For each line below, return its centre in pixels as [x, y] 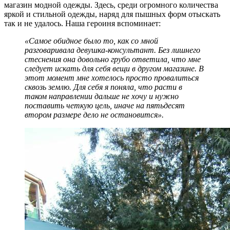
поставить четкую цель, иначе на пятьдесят [105, 105]
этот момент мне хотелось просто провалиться [112, 78]
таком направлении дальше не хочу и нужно [102, 96]
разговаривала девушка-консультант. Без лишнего [112, 50]
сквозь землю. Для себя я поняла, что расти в [103, 87]
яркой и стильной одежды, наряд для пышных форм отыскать [112, 14]
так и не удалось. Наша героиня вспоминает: [82, 23]
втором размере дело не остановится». [94, 114]
